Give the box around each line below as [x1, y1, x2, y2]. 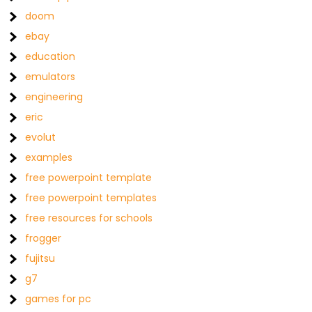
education [25, 49, 76, 64]
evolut [25, 130, 56, 145]
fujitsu [25, 251, 56, 266]
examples [25, 150, 73, 165]
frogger [25, 231, 62, 246]
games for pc [25, 292, 92, 306]
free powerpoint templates [25, 191, 157, 205]
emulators [25, 70, 76, 84]
